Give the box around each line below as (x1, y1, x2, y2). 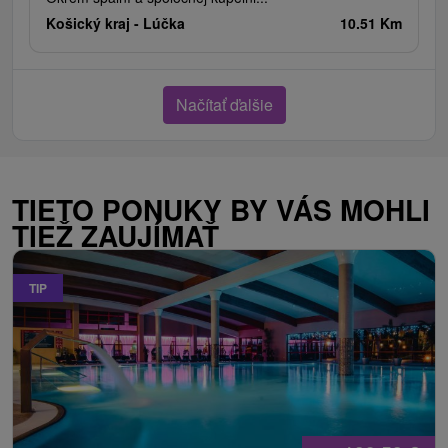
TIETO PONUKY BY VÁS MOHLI (12, 189, 430, 231)
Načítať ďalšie (175, 93, 273, 117)
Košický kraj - (46, 13, 143, 34)
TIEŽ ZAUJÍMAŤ (12, 215, 219, 257)
